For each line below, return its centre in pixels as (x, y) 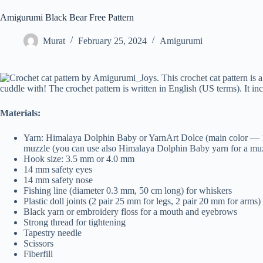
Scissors (38, 243)
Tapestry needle (53, 232)
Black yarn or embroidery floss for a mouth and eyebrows (130, 211)
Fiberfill (38, 254)
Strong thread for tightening (75, 222)
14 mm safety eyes (58, 169)
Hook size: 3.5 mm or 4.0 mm (79, 159)
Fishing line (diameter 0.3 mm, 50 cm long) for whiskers (128, 190)
